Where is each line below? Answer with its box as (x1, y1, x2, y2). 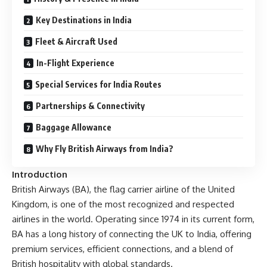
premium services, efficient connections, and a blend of (12, 243, 233, 255)
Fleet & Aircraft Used (35, 36, 117, 47)
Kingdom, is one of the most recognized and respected (12, 198, 234, 210)
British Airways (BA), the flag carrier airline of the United (12, 184, 235, 195)
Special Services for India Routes (35, 79, 162, 90)
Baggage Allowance (36, 122, 111, 133)
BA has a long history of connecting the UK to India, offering (12, 228, 252, 240)
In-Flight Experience (36, 58, 114, 69)
